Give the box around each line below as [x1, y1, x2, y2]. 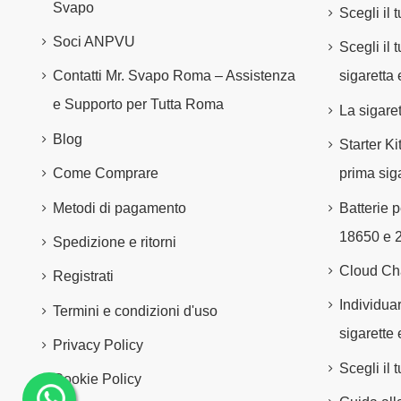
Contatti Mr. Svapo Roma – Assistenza [53, 68, 295, 84]
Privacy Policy [53, 337, 143, 354]
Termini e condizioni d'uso [53, 303, 218, 319]
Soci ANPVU [53, 33, 135, 49]
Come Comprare [53, 166, 158, 182]
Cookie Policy [53, 371, 141, 388]
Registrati [53, 269, 114, 285]
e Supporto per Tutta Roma [53, 97, 224, 113]
